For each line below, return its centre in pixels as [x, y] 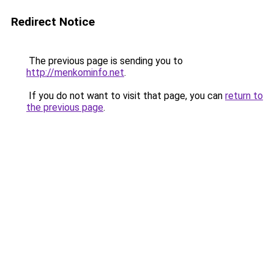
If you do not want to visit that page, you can [126, 96]
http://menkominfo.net [75, 72]
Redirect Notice [53, 22]
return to [244, 96]
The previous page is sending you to [105, 61]
